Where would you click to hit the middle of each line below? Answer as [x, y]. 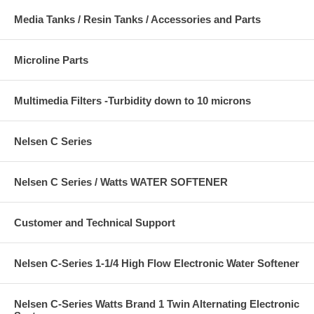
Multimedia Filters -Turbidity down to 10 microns [132, 101]
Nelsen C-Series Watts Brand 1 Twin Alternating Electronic [157, 304]
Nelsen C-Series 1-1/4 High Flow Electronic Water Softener [157, 264]
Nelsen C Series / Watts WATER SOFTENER [121, 182]
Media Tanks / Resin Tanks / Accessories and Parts [137, 20]
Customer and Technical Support [95, 223]
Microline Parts [51, 60]
